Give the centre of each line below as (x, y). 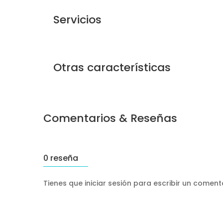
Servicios (77, 20)
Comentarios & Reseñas (110, 118)
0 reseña (61, 158)
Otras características (112, 68)
